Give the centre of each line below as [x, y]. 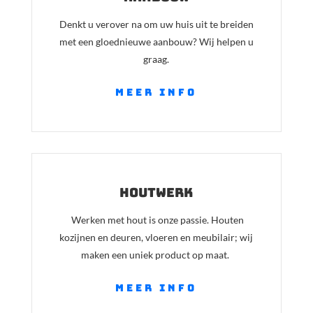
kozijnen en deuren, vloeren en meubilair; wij [156, 238]
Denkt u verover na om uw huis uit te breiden [156, 24]
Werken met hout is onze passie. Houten [156, 220]
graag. [156, 59]
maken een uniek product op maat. [156, 255]
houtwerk [156, 193]
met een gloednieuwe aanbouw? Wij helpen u [156, 41]
